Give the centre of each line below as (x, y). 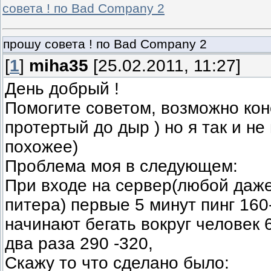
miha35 (59, 65)
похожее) (41, 146)
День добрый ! (62, 88)
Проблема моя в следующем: (121, 166)
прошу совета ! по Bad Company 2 (105, 44)
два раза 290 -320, (79, 243)
